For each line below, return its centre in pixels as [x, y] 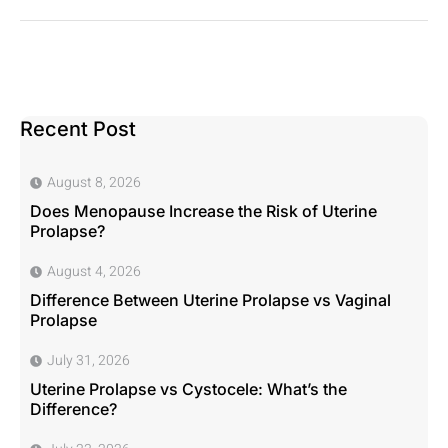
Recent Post [78, 128]
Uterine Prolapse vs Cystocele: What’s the [188, 388]
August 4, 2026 [94, 271]
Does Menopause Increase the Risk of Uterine [203, 210]
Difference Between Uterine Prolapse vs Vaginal [210, 299]
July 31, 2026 [88, 360]
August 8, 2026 [94, 182]
